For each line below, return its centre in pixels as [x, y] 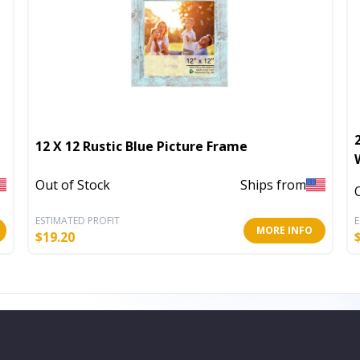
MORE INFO [284, 230]
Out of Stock [73, 185]
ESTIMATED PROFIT [78, 220]
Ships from [273, 185]
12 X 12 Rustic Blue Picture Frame [141, 146]
